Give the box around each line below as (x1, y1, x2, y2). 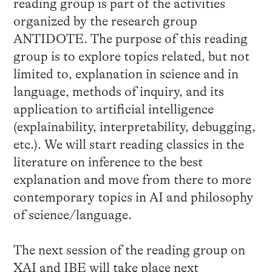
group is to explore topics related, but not (13, 49, 250, 64)
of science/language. (13, 208, 132, 223)
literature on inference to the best (13, 155, 203, 170)
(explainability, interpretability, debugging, (13, 120, 256, 135)
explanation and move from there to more (13, 172, 251, 188)
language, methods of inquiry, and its (13, 84, 224, 100)
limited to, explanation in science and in (13, 67, 239, 82)
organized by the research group (13, 14, 197, 29)
